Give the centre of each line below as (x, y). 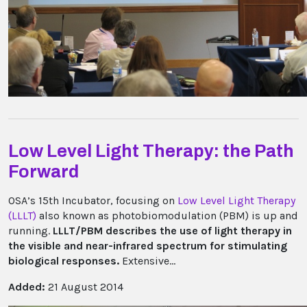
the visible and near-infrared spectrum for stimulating (148, 245)
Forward (44, 171)
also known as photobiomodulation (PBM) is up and (167, 215)
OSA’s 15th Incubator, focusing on (93, 200)
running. (29, 230)
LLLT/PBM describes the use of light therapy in (171, 230)
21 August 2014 (84, 286)
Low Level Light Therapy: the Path (151, 151)
